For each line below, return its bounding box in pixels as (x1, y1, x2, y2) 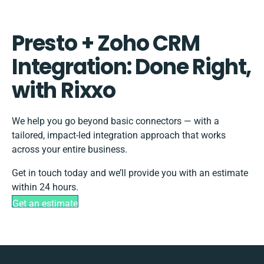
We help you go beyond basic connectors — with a (12, 115, 219, 127)
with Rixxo (12, 75, 116, 106)
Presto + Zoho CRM (12, 28, 200, 59)
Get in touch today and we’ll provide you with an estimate (12, 167, 248, 179)
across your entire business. (12, 144, 127, 156)
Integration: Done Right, (12, 52, 252, 82)
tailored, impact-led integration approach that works (12, 130, 226, 141)
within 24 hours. (12, 181, 78, 193)
